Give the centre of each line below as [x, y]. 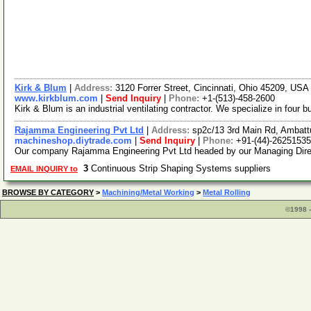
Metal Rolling [227, 192]
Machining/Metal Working [148, 192]
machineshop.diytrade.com [73, 141]
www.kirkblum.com [56, 98]
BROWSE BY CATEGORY [48, 192]
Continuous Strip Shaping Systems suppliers [182, 168]
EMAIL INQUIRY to [44, 169]
